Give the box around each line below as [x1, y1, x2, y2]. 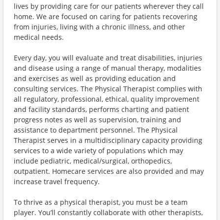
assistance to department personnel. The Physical [14, 125, 178, 135]
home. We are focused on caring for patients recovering [14, 12, 197, 21]
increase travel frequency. [14, 177, 100, 186]
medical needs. [14, 32, 64, 42]
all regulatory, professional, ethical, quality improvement [14, 94, 199, 104]
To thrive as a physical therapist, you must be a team [14, 197, 188, 207]
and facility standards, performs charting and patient [14, 105, 189, 114]
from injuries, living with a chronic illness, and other [14, 22, 185, 31]
